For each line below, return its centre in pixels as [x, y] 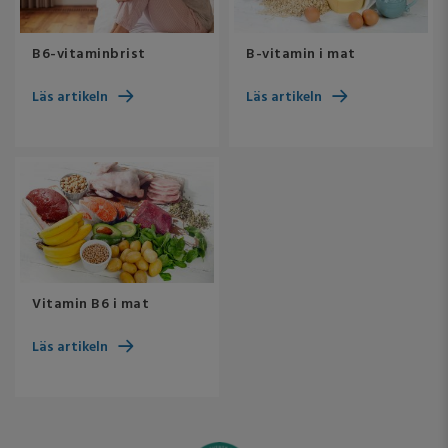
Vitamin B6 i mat [90, 305]
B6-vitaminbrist [89, 55]
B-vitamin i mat [301, 55]
